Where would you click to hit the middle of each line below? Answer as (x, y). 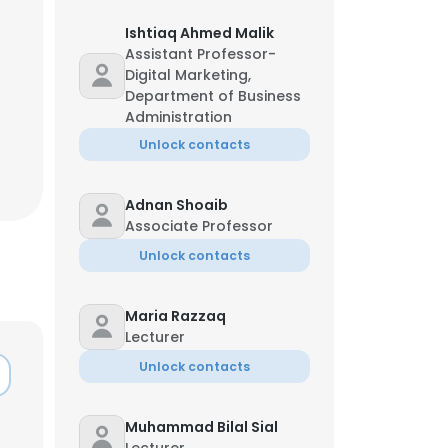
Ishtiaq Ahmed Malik (199, 33)
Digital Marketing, (188, 75)
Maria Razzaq (175, 316)
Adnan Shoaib (176, 205)
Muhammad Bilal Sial (201, 427)
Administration (178, 117)
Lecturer (155, 337)
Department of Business (213, 96)
